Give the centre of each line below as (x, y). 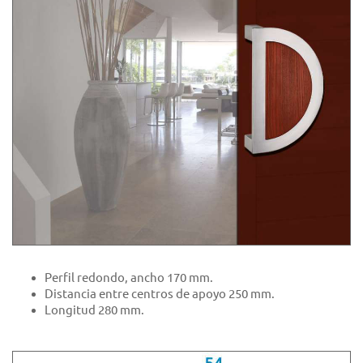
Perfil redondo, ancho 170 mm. (129, 278)
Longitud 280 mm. (94, 310)
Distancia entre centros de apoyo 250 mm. (160, 294)
